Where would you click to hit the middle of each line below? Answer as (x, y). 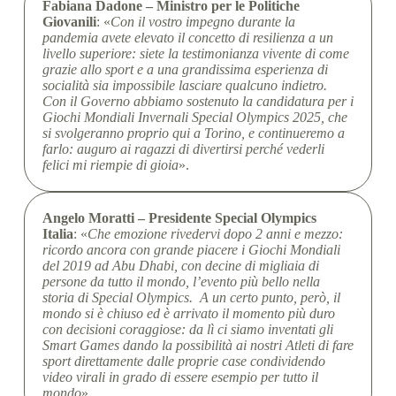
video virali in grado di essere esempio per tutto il (180, 377)
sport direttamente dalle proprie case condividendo (183, 361)
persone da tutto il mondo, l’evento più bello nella (181, 282)
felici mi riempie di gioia (110, 165)
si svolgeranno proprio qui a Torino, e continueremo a (193, 133)
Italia (57, 234)
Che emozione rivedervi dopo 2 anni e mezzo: (215, 234)
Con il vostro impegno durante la (202, 22)
